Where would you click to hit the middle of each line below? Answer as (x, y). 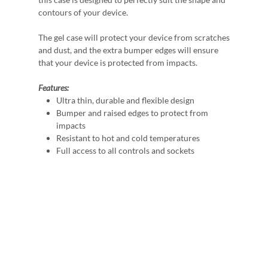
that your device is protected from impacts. (118, 63)
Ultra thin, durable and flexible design (125, 100)
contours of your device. (83, 13)
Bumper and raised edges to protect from (132, 113)
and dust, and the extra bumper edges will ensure (128, 50)
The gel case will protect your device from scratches (134, 38)
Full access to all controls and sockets (125, 151)
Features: (54, 88)
